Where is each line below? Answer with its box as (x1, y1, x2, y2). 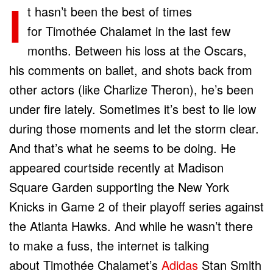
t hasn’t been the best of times (27, 2, 192, 20)
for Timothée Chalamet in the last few (27, 21, 230, 40)
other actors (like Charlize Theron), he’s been (9, 80, 253, 98)
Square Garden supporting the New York (9, 177, 229, 196)
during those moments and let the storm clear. (9, 119, 259, 137)
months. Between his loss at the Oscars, (27, 41, 247, 59)
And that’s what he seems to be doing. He (9, 138, 236, 157)
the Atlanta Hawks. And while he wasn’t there (9, 216, 253, 235)
